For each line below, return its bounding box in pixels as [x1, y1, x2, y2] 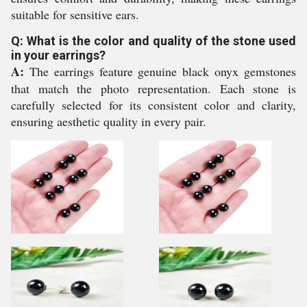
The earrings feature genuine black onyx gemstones [24, 63, 296, 79]
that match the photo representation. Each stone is [11, 80, 296, 97]
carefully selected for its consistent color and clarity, [11, 97, 296, 113]
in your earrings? [11, 48, 106, 62]
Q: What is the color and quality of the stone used [11, 34, 296, 48]
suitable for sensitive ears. [11, 6, 139, 23]
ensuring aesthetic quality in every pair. [11, 113, 206, 130]
